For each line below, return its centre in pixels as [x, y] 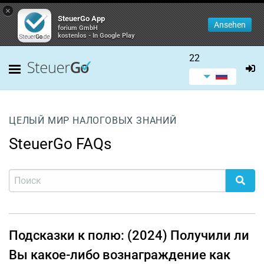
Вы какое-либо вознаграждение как [120, 255]
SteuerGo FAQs [60, 144]
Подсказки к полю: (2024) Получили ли [129, 235]
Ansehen [230, 25]
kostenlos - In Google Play [96, 36]
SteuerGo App [81, 19]
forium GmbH [78, 28]
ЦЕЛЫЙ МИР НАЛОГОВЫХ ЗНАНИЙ [93, 121]
